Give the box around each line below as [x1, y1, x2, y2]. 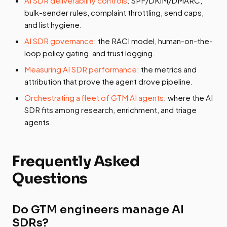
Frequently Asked [12, 152, 139, 171]
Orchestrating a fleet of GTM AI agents [24, 93, 164, 103]
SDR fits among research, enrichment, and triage [24, 105, 197, 115]
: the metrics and [137, 64, 197, 74]
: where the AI [164, 93, 213, 103]
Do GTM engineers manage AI [12, 203, 184, 217]
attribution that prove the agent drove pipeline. [24, 77, 193, 87]
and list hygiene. [24, 20, 82, 30]
